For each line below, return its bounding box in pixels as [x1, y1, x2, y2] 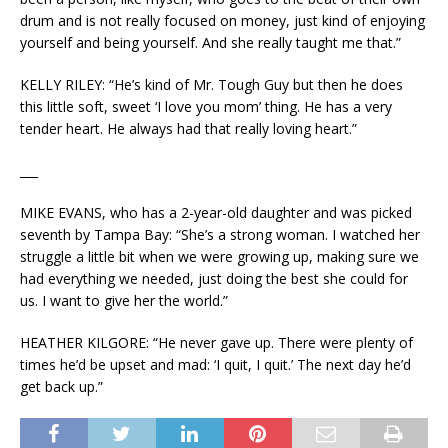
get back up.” [20, 377, 103, 397]
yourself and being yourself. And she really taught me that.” [20, 33, 401, 53]
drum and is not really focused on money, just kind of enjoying [20, 11, 425, 31]
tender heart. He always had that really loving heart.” [20, 119, 357, 139]
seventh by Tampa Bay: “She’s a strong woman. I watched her [20, 225, 420, 245]
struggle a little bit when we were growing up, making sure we [20, 247, 419, 267]
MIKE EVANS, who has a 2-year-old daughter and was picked [20, 203, 412, 223]
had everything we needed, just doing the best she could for [20, 269, 408, 289]
